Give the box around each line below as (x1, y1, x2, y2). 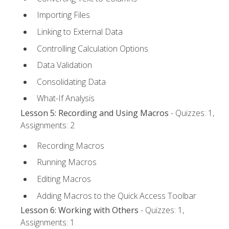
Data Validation (37, 59, 92, 71)
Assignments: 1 (20, 216, 75, 228)
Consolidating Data (37, 76, 106, 87)
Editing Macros (37, 173, 91, 185)
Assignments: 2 (20, 119, 75, 131)
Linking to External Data (37, 26, 123, 38)
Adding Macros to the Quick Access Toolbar (37, 190, 196, 201)
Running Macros (37, 156, 97, 168)
